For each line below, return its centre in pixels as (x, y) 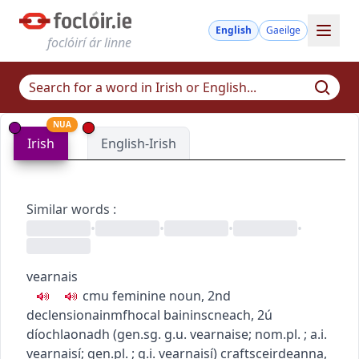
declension (59, 315)
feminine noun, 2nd (171, 295)
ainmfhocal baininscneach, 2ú (182, 315)
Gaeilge (283, 30)
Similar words (68, 209)
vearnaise (219, 334)
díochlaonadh (68, 334)
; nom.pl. (276, 334)
